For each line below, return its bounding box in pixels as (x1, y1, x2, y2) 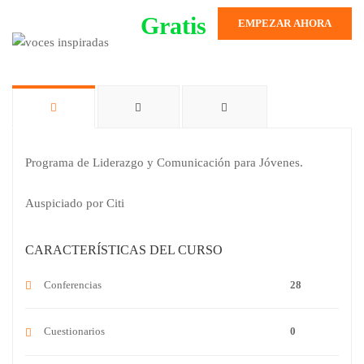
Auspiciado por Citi (25, 196, 124, 210)
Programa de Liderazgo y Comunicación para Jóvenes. (25, 155, 303, 169)
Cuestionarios (44, 325, 105, 338)
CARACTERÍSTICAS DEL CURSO (25, 242, 223, 257)
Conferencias (44, 278, 102, 291)
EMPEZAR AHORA (238, 17, 331, 29)
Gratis (141, 12, 206, 40)
